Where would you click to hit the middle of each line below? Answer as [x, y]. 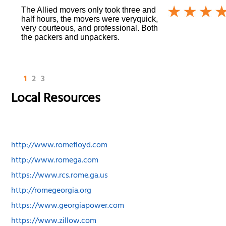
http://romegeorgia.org [51, 191]
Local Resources [56, 99]
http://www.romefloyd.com [60, 146]
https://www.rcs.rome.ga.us [60, 176]
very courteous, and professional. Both [90, 28]
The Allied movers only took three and [89, 10]
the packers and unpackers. [71, 37]
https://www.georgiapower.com [68, 207]
